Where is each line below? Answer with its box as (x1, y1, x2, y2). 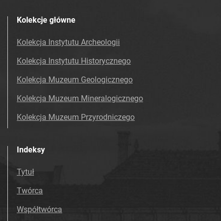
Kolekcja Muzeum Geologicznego (17, 74, 133, 84)
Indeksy (17, 145, 45, 154)
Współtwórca (17, 204, 62, 214)
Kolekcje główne (17, 15, 75, 25)
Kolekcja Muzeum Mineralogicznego (17, 93, 143, 103)
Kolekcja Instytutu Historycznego (17, 56, 131, 66)
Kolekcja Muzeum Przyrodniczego (17, 112, 135, 122)
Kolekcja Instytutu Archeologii (17, 37, 120, 47)
